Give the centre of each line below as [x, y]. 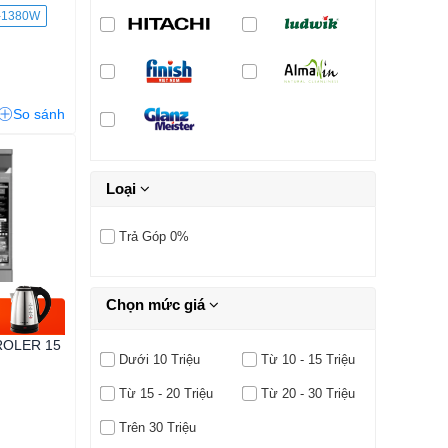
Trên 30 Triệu [157, 427]
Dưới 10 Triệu [159, 359]
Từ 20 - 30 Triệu [307, 393]
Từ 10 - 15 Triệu [307, 359]
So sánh [39, 113]
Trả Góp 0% [153, 236]
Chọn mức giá [157, 304]
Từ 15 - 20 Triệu [165, 393]
